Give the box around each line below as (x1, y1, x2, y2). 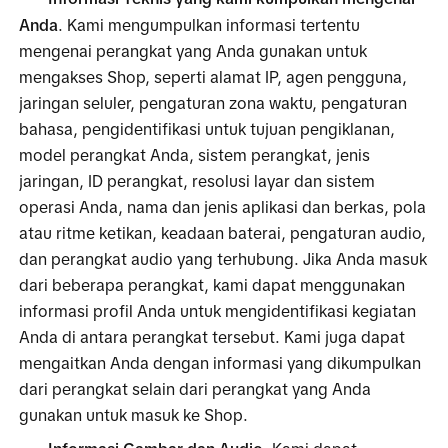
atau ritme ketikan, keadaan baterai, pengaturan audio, (19, 223, 427, 242)
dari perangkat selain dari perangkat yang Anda (19, 379, 372, 398)
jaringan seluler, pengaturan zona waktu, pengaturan (19, 93, 408, 112)
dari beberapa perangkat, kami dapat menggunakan (19, 275, 406, 294)
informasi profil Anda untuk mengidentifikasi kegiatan (19, 301, 417, 320)
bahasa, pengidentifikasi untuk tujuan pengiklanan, (19, 119, 396, 138)
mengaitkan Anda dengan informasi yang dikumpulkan (19, 353, 422, 372)
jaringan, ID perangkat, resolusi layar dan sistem (19, 171, 376, 190)
